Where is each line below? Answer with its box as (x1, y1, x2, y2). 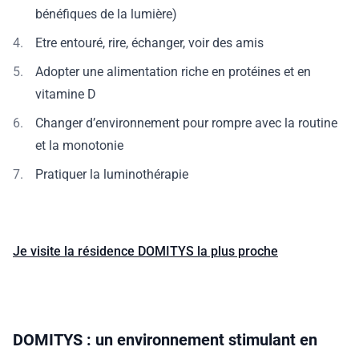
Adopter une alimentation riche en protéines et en (35, 64, 311, 79)
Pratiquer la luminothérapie (35, 167, 195, 182)
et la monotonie (35, 138, 123, 153)
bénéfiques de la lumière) (35, 6, 177, 22)
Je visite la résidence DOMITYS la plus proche (13, 244, 278, 259)
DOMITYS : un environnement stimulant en (13, 330, 317, 349)
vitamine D (35, 87, 96, 102)
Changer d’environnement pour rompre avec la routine (35, 115, 337, 131)
